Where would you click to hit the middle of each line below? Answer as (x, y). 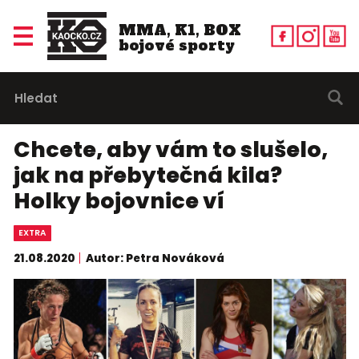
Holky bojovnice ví (119, 201)
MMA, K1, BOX (179, 30)
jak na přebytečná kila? (147, 175)
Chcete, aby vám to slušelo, (170, 150)
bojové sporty (176, 45)
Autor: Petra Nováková (155, 258)
